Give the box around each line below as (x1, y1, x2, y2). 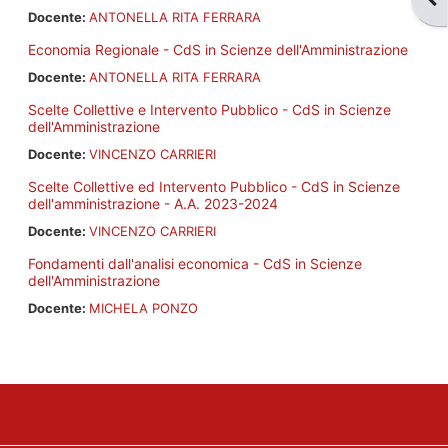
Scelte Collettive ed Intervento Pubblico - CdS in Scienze (27, 177, 400, 195)
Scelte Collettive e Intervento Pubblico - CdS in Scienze (27, 100, 391, 118)
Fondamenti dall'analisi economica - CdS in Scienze (27, 254, 362, 272)
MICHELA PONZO (88, 299, 198, 316)
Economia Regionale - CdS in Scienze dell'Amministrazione (27, 40, 408, 58)
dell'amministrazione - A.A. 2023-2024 (27, 194, 278, 212)
